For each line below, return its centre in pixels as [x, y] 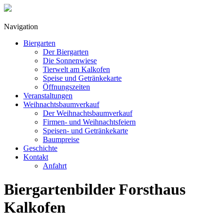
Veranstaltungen [48, 96]
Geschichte [40, 148]
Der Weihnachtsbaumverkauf [88, 113]
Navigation [21, 27]
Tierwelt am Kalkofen [76, 69]
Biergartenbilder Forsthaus [95, 190]
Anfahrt [55, 166]
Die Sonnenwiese [70, 61]
